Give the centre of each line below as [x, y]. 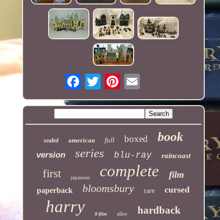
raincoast [176, 156]
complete [129, 171]
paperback [55, 191]
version [51, 155]
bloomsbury [109, 189]
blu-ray [133, 155]
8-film [101, 214]
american [81, 140]
